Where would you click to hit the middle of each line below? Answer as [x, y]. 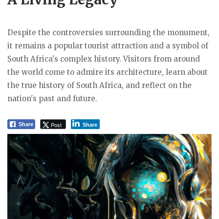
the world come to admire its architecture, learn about [108, 72]
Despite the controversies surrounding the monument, [109, 32]
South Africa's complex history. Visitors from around [104, 59]
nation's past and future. [52, 98]
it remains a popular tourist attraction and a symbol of [108, 45]
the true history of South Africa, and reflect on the [99, 85]
